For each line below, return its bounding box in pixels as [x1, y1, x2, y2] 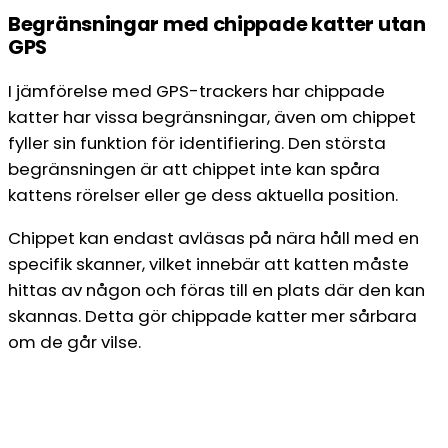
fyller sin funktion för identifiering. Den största [8, 131, 386, 156]
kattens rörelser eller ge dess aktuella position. [8, 183, 398, 208]
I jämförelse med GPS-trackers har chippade [8, 79, 385, 104]
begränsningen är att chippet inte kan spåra [8, 157, 380, 182]
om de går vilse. [8, 330, 141, 355]
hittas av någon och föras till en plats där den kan [8, 278, 425, 303]
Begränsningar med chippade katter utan [8, 9, 426, 38]
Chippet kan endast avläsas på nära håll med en [8, 226, 419, 251]
